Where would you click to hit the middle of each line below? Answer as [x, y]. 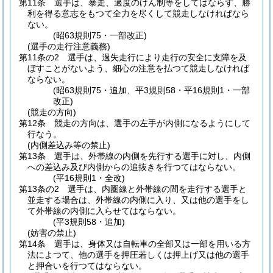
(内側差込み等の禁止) [69, 145]
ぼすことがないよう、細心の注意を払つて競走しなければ [138, 68]
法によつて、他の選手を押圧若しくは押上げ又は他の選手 [138, 255]
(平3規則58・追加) [89, 222]
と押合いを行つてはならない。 [87, 266]
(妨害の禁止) [52, 233]
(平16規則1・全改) [89, 178]
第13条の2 [39, 189]
